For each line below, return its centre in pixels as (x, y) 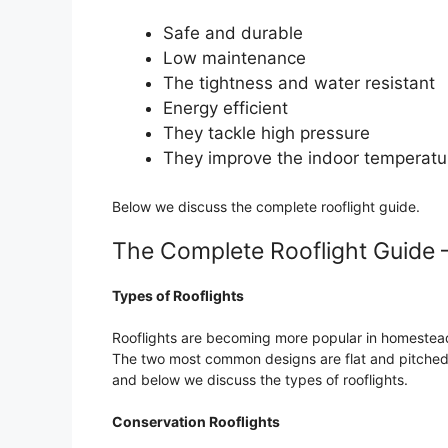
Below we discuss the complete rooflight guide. (266, 207)
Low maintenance (234, 57)
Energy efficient (225, 107)
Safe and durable (233, 32)
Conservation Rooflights (197, 422)
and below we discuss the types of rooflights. (260, 380)
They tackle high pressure (266, 132)
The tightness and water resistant (299, 82)
